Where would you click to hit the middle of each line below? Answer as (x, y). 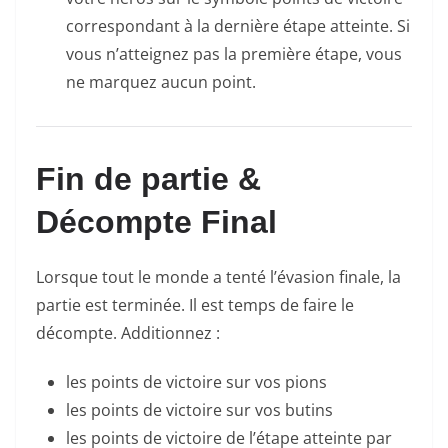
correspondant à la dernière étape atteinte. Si (238, 26)
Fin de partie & (148, 179)
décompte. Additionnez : (128, 333)
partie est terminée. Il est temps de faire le (195, 305)
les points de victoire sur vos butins (199, 410)
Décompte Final (156, 222)
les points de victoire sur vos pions (196, 382)
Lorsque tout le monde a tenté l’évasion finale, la (218, 277)
